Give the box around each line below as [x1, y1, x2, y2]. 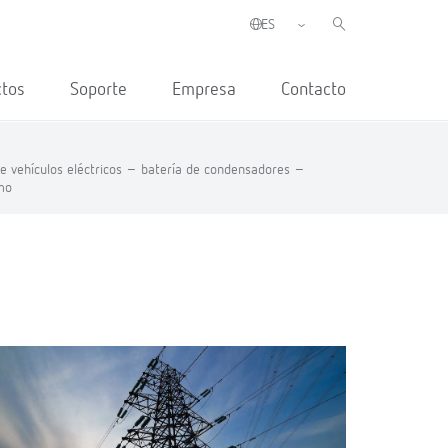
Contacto [281, 81, 346, 99]
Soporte [70, 81, 127, 99]
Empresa [172, 81, 236, 99]
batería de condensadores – [141, 163, 305, 177]
